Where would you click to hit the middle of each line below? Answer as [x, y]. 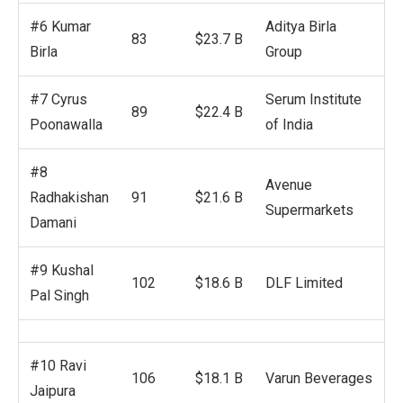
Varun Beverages [319, 379]
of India [289, 125]
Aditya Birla [301, 27]
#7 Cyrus [58, 100]
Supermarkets [309, 210]
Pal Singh [59, 296]
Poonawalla [66, 125]
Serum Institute [313, 100]
